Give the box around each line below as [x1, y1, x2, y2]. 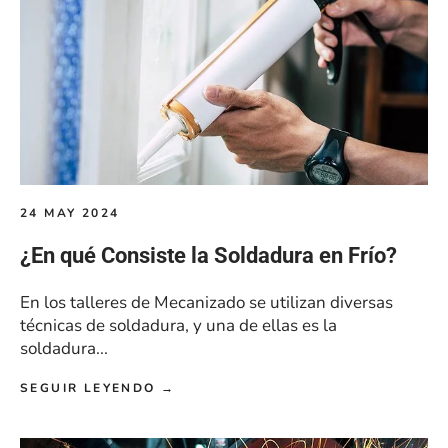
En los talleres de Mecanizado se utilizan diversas [20, 291, 393, 315]
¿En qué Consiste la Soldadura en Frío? [20, 243, 397, 269]
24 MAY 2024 [20, 205, 120, 222]
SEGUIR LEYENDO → [20, 380, 176, 397]
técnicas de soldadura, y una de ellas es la [20, 314, 337, 338]
